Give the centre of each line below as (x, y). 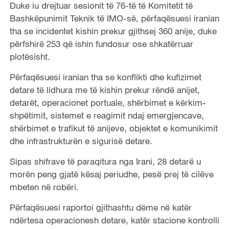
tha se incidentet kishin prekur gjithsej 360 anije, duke (113, 31)
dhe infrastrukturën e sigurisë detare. (81, 141)
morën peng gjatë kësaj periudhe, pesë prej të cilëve (111, 174)
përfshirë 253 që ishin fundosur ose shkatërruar (101, 43)
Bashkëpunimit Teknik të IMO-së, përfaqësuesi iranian (114, 18)
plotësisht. (30, 56)
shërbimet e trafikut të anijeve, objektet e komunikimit (113, 128)
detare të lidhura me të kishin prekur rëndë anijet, (105, 89)
